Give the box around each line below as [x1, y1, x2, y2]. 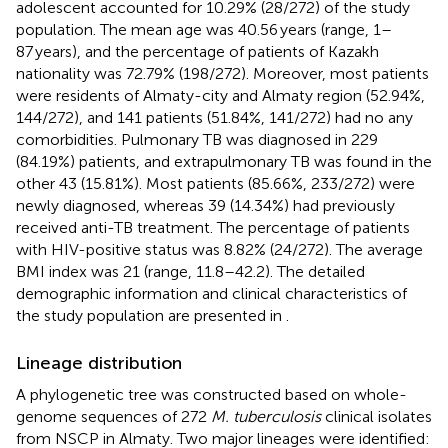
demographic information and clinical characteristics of [16, 283, 407, 303]
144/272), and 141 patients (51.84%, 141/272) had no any [16, 107, 413, 127]
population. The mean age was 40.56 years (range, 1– [16, 19, 392, 39]
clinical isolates [321, 406, 432, 426]
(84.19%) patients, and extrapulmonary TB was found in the [16, 151, 432, 171]
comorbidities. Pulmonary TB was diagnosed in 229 [16, 129, 378, 149]
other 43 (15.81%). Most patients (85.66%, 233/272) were [16, 173, 415, 193]
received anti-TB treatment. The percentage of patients [16, 217, 410, 237]
